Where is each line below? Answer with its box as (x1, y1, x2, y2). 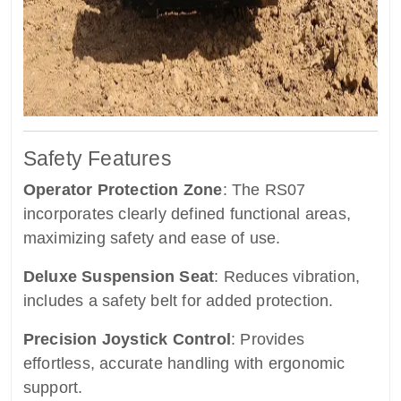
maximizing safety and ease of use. (22, 229, 281, 248)
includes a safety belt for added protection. (22, 292, 334, 311)
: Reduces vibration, (214, 268, 361, 286)
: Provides (230, 330, 304, 349)
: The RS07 (222, 181, 306, 200)
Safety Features (22, 147, 172, 171)
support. (22, 379, 83, 397)
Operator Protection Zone (22, 181, 223, 200)
